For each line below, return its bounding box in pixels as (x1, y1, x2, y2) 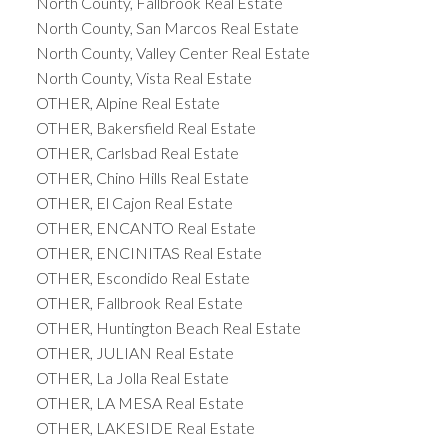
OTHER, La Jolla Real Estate (35, 368, 229, 388)
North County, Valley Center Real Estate (35, 43, 310, 63)
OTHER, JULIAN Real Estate (35, 343, 234, 363)
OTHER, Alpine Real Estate (35, 93, 220, 113)
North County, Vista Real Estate (35, 68, 252, 88)
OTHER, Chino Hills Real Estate (35, 168, 249, 188)
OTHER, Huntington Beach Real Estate (35, 318, 301, 338)
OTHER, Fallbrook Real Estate (35, 293, 243, 313)
